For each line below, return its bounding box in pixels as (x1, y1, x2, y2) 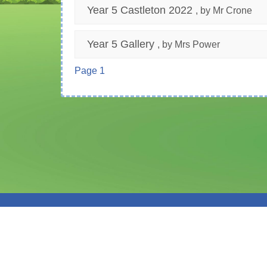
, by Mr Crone (195, 5, 252, 16)
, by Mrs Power (157, 39, 220, 50)
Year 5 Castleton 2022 (87, 4, 193, 17)
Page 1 (74, 66, 105, 76)
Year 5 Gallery (87, 38, 154, 51)
